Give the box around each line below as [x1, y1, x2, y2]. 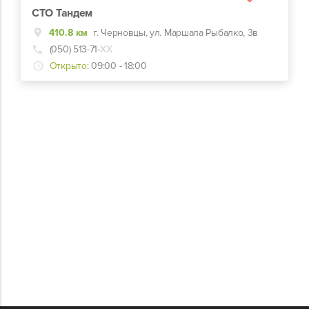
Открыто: [49, 60, 89, 72]
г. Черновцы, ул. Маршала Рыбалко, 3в [93, 27, 259, 39]
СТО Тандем [32, 6, 92, 20]
